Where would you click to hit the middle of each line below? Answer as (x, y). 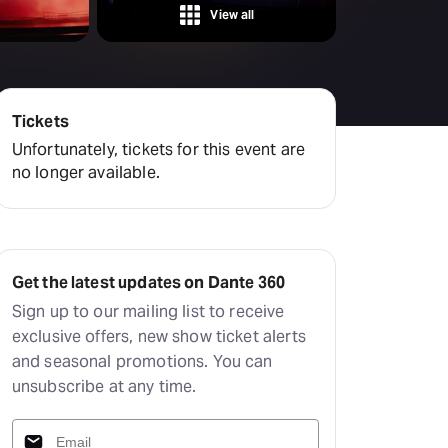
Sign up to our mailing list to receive (148, 311)
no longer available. (85, 172)
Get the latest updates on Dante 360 (148, 282)
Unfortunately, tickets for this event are (158, 149)
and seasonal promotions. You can (142, 361)
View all (232, 14)
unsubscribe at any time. (104, 386)
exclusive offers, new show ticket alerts (158, 336)
